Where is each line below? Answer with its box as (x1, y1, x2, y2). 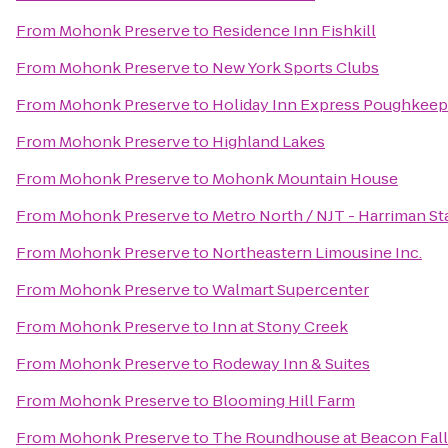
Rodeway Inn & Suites (212, 353, 370, 374)
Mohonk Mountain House (212, 168, 398, 189)
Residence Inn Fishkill (212, 20, 376, 41)
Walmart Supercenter (212, 279, 369, 300)
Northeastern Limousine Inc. (212, 242, 422, 263)
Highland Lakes (212, 131, 325, 152)
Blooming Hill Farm (212, 390, 355, 411)
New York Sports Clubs (212, 57, 379, 78)
